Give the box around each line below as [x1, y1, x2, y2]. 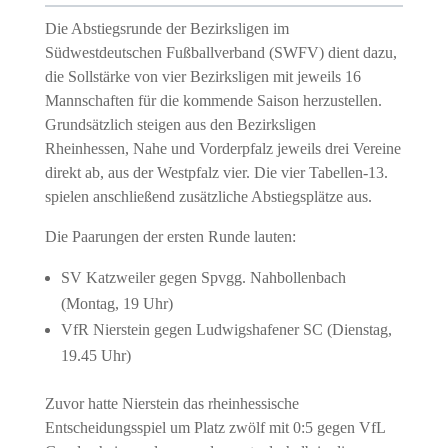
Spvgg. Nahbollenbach [200, 269, 346, 286]
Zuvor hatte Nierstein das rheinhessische [44, 395, 299, 412]
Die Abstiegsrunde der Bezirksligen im [44, 20, 289, 37]
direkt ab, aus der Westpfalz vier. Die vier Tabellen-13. [44, 164, 388, 181]
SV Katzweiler [60, 269, 155, 286]
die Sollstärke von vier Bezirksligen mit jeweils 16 [44, 68, 361, 85]
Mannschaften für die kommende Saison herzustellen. [44, 92, 382, 109]
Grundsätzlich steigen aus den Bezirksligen [44, 116, 316, 133]
